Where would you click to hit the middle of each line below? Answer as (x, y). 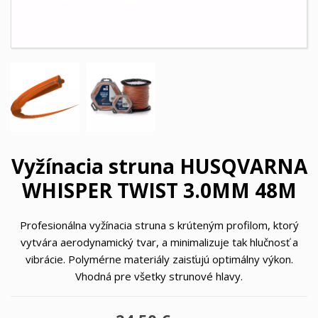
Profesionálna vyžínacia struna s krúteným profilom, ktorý (159, 225)
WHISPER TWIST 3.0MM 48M (159, 190)
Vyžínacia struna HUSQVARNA (159, 166)
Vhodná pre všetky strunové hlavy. (159, 276)
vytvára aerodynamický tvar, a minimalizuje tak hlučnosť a (159, 242)
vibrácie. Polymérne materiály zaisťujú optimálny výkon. (159, 259)
